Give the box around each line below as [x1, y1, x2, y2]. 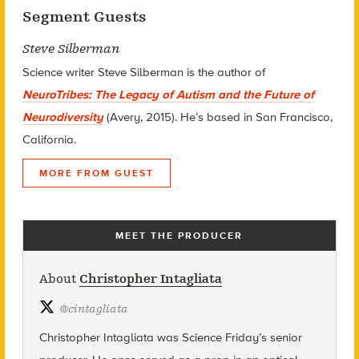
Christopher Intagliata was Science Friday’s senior [38, 329, 302, 345]
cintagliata [67, 301, 128, 316]
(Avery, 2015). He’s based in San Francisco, [103, 109, 333, 124]
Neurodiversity [22, 109, 103, 124]
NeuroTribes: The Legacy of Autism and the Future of [22, 87, 314, 102]
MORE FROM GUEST [38, 167, 154, 179]
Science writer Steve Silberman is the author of [22, 64, 265, 79]
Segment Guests [22, 7, 147, 26]
